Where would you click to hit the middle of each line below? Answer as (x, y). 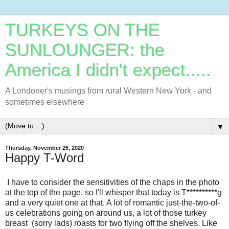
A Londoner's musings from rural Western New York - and (108, 91)
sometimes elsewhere (45, 102)
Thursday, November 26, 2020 (44, 148)
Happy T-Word (44, 158)
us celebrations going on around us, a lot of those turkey (106, 213)
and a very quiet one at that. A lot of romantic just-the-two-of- (112, 202)
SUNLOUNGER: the (85, 50)
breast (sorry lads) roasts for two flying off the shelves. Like (111, 223)
